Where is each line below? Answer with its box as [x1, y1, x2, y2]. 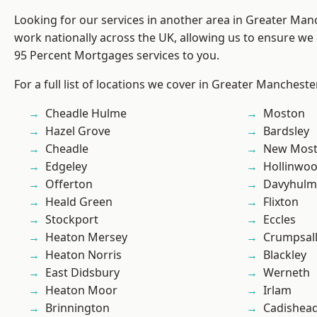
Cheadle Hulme [45, 105, 127, 122]
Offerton [45, 176, 93, 192]
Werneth [263, 265, 310, 281]
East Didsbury [45, 265, 120, 281]
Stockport [45, 212, 98, 228]
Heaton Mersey [45, 229, 127, 246]
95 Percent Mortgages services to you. [14, 47, 219, 64]
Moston [263, 105, 305, 122]
